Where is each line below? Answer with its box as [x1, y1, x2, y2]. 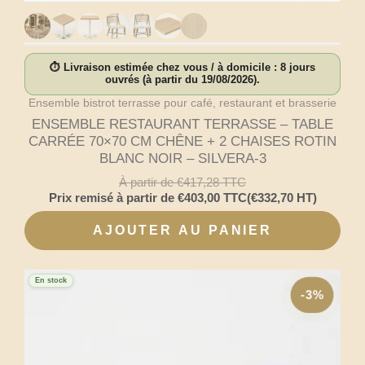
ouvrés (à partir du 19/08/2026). [105, 74, 260, 86]
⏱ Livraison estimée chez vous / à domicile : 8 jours [50, 62, 315, 74]
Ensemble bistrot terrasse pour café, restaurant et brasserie [29, 96, 336, 110]
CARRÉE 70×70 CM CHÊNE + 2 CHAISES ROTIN [29, 134, 336, 150]
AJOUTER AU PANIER [92, 223, 273, 238]
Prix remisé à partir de [48, 190, 178, 204]
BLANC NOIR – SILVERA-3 [99, 151, 266, 167]
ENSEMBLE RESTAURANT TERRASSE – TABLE [32, 117, 333, 133]
